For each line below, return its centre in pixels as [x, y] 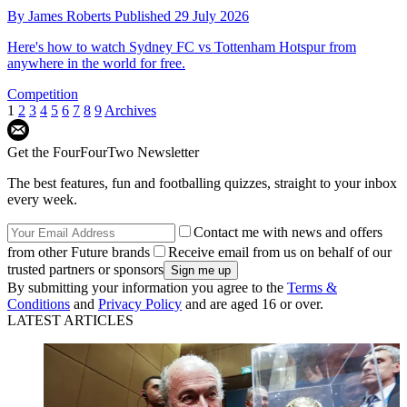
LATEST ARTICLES [70, 320]
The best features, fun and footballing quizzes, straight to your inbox [202, 183]
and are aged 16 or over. [253, 303]
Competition [43, 94]
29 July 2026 [212, 15]
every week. [42, 199]
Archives [130, 110]
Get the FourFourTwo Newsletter [103, 152]
